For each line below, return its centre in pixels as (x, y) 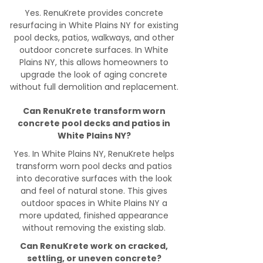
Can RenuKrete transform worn (94, 111)
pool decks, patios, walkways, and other (94, 38)
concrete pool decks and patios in (94, 123)
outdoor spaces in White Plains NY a (94, 203)
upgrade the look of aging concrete (94, 75)
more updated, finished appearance (94, 215)
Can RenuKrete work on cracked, (94, 246)
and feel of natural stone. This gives (94, 191)
